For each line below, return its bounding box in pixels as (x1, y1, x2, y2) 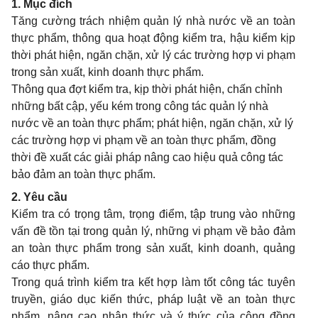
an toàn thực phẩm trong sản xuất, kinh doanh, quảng (11, 242, 295, 255)
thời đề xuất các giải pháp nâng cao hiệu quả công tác (11, 151, 283, 164)
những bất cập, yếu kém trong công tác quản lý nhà (11, 100, 268, 113)
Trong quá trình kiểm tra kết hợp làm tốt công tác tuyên (11, 276, 295, 289)
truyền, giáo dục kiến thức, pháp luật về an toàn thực (11, 293, 295, 306)
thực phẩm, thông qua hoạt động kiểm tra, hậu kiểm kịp (11, 32, 295, 45)
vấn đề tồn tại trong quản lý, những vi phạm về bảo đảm (11, 225, 295, 238)
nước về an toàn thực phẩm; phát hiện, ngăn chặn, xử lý (11, 117, 293, 130)
